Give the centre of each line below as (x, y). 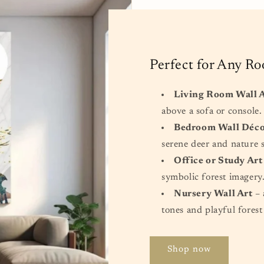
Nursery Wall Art (213, 194)
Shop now (189, 250)
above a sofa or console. (212, 111)
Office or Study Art (218, 161)
